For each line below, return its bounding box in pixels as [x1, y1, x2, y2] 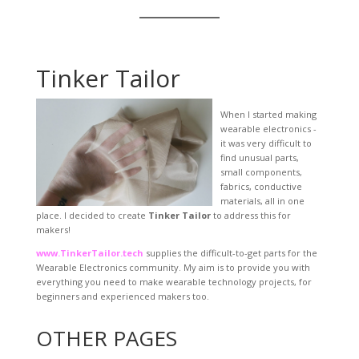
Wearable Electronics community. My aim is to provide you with [35, 261, 310, 274]
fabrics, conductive [220, 180, 302, 193]
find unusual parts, [220, 151, 299, 164]
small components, [220, 166, 302, 179]
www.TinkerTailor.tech [35, 247, 143, 260]
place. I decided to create [35, 209, 148, 222]
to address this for [210, 209, 291, 222]
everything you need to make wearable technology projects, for [35, 276, 312, 288]
